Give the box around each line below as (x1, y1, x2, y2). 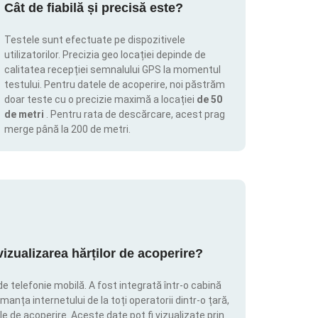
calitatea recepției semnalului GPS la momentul (4, 64, 221, 76)
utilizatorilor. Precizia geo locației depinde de (4, 49, 206, 61)
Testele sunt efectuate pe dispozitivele (4, 34, 185, 46)
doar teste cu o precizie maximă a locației (4, 94, 197, 106)
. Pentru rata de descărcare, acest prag (46, 109, 225, 121)
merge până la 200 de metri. (4, 124, 131, 136)
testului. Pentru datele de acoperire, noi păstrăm (4, 79, 225, 91)
